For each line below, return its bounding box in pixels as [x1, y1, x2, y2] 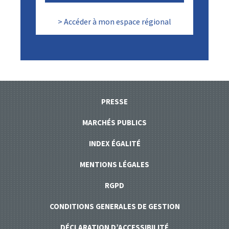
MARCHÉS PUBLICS [82, 117, 147, 127]
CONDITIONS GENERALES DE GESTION [49, 201, 180, 211]
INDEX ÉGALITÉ [88, 138, 141, 148]
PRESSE [101, 96, 128, 106]
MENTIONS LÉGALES [80, 159, 149, 169]
